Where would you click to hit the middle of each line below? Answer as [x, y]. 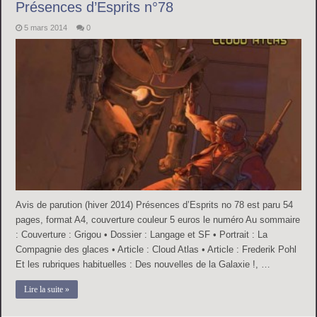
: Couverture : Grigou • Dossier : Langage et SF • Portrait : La [142, 235]
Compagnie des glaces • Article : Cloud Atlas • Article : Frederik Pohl [156, 250]
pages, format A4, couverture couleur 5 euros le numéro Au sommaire [158, 220]
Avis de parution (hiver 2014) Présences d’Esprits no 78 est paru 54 [155, 205]
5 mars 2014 [46, 27]
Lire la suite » [47, 290]
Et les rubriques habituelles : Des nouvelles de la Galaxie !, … [143, 265]
